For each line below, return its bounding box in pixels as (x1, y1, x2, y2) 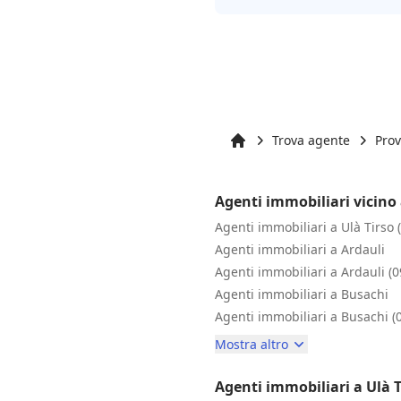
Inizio (228, 149, 261, 166)
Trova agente (272, 132, 350, 149)
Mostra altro (215, 335, 288, 353)
